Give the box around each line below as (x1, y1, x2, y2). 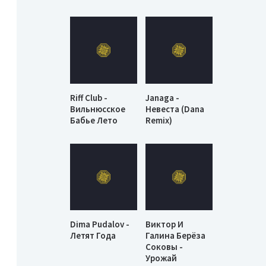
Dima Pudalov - (70, 218, 129, 230)
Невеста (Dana (145, 103, 205, 115)
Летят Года (70, 230, 116, 242)
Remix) (145, 114, 173, 126)
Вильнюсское (70, 103, 125, 115)
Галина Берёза (145, 230, 206, 242)
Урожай (145, 252, 178, 264)
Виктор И (145, 218, 184, 230)
